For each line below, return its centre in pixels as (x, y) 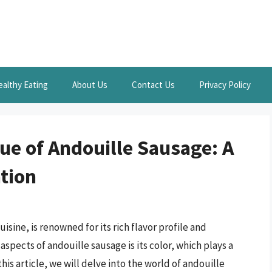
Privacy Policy (225, 85)
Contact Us (153, 85)
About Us (90, 85)
